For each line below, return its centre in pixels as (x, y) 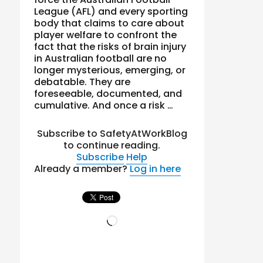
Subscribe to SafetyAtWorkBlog (112, 133)
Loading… (139, 219)
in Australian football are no (101, 58)
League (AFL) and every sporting (111, 11)
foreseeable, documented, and (108, 93)
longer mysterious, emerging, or (110, 70)
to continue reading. (112, 145)
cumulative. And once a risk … (104, 105)
